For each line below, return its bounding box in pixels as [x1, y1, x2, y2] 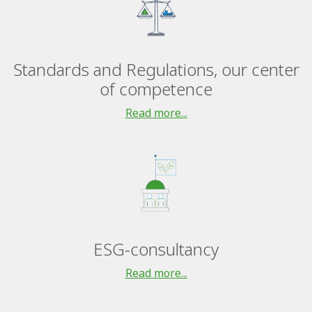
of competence [100, 77, 212, 101]
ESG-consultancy [93, 237, 219, 261]
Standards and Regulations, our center [13, 58, 299, 81]
